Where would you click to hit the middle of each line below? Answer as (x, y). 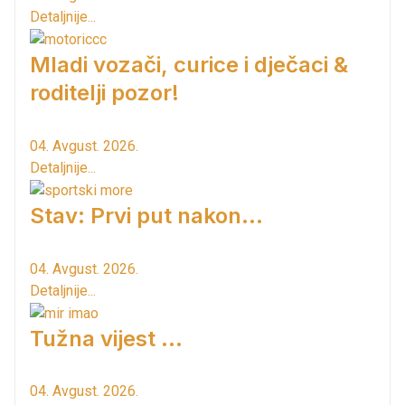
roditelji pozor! (104, 93)
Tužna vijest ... (106, 338)
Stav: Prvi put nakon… (146, 215)
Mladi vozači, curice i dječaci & (189, 65)
